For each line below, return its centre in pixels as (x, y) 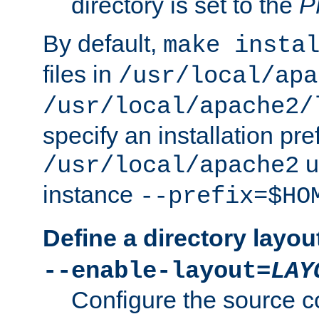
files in (80, 74)
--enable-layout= (157, 271)
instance (91, 195)
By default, (103, 44)
